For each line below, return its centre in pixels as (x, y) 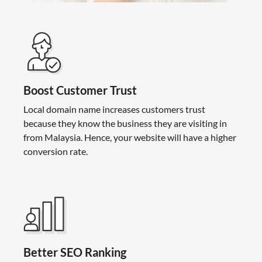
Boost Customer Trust (80, 90)
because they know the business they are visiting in (125, 123)
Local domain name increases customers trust (114, 109)
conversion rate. (56, 151)
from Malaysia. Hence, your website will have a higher (130, 137)
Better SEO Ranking (75, 252)
